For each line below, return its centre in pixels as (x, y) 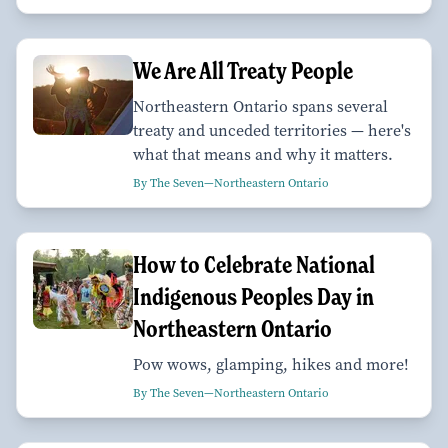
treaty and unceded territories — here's (272, 130)
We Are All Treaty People (243, 70)
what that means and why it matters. (263, 154)
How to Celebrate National (254, 264)
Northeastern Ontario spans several (260, 106)
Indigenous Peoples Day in (253, 296)
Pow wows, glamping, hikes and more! (271, 364)
